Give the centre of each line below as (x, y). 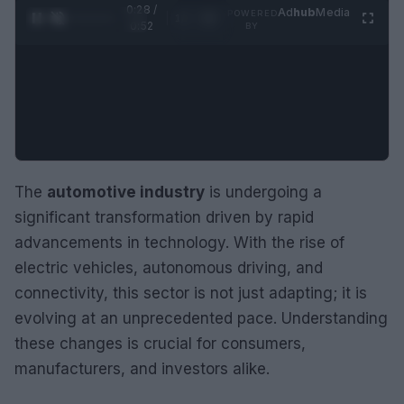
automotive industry (126, 192)
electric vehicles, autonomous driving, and (169, 267)
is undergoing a (263, 192)
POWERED (252, 13)
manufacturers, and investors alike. (142, 368)
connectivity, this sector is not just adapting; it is (191, 293)
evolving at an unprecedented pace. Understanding (201, 318)
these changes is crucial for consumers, (160, 343)
